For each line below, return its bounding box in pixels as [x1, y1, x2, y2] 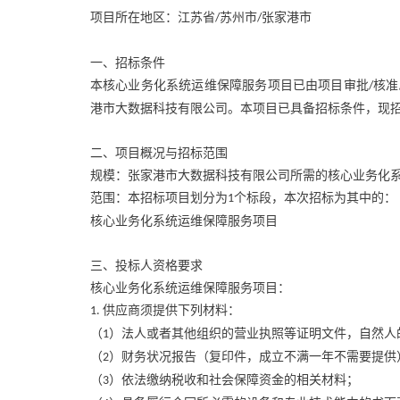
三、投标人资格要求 [89, 258, 203, 272]
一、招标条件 [89, 55, 165, 70]
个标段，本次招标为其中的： [233, 190, 396, 204]
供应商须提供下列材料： [102, 303, 240, 317]
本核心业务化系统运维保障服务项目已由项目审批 [89, 78, 370, 92]
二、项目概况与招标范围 [89, 146, 228, 160]
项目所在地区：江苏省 [89, 10, 215, 24]
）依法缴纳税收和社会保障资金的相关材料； [108, 372, 359, 387]
